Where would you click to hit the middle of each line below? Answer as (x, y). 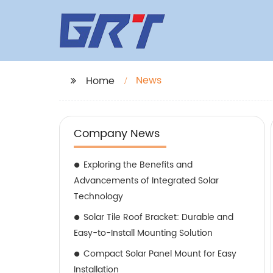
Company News (117, 134)
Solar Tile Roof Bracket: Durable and (158, 217)
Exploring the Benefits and (138, 165)
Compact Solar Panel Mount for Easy (160, 254)
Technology (98, 197)
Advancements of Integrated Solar (146, 181)
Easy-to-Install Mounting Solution (143, 233)
